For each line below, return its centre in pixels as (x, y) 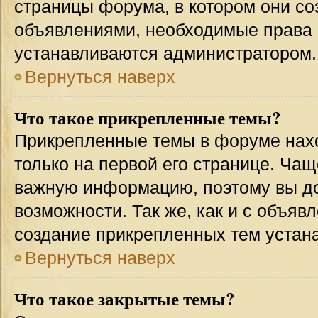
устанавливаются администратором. (165, 53)
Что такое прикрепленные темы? (148, 117)
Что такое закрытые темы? (125, 298)
